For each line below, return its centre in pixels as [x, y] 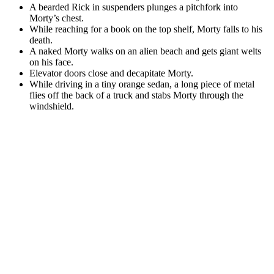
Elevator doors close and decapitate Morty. [111, 73]
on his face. [51, 62]
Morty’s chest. [57, 18]
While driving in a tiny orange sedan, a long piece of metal [142, 84]
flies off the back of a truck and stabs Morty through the [136, 95]
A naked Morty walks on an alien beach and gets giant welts [145, 51]
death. [41, 40]
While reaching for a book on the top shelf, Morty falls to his [146, 29]
